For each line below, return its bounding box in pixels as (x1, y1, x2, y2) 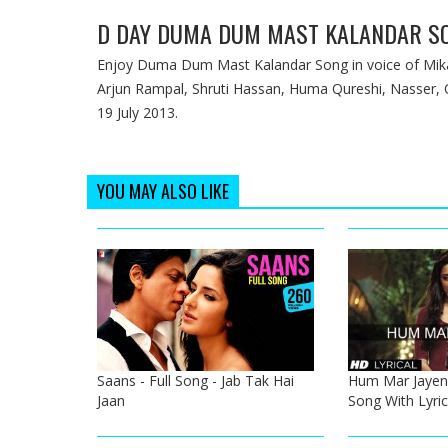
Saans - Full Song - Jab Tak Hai (97, 370, 294, 390)
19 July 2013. (97, 103, 178, 123)
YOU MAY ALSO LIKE (97, 178, 229, 205)
